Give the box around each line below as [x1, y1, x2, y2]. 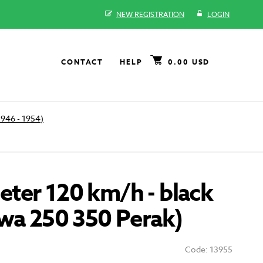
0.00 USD [168, 57, 210, 68]
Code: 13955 [184, 244, 232, 255]
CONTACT [60, 57, 104, 68]
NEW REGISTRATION [116, 9, 184, 19]
